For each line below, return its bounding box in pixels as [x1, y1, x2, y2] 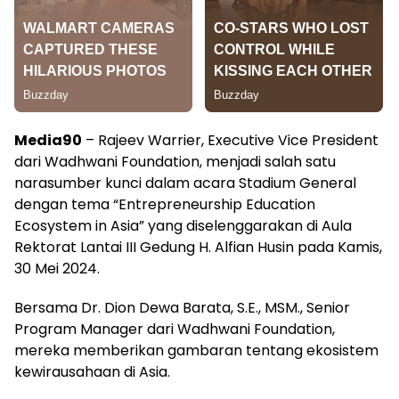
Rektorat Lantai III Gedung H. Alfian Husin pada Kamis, [14, 237, 382, 258]
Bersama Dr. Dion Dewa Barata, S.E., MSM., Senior [14, 297, 350, 319]
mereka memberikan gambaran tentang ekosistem [14, 340, 379, 362]
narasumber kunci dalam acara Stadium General [14, 173, 356, 194]
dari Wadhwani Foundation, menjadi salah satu [14, 151, 336, 173]
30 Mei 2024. [14, 258, 100, 280]
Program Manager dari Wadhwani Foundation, [14, 319, 335, 340]
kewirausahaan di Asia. [14, 362, 170, 383]
